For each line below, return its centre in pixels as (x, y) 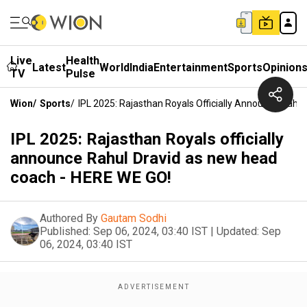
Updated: (238, 231)
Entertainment (191, 67)
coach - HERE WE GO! (91, 177)
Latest (49, 67)
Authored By (69, 218)
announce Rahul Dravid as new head (144, 158)
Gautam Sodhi (134, 218)
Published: (65, 231)
